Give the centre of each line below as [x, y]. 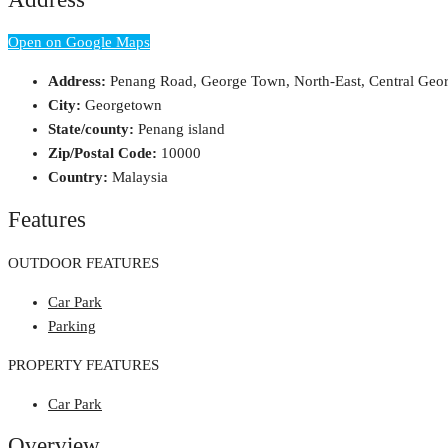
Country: [78, 177]
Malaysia [140, 177]
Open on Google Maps [79, 42]
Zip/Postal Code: [102, 153]
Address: [77, 81]
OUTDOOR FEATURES [83, 262]
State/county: [91, 129]
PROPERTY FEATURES [83, 364]
